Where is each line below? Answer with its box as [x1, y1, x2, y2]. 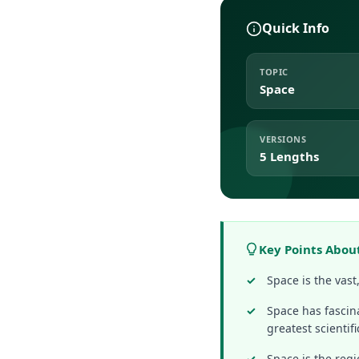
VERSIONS [260, 133, 306, 145]
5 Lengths [260, 148, 319, 164]
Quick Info [262, 19, 329, 37]
